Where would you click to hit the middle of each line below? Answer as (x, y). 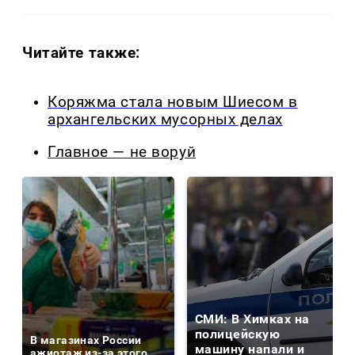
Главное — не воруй (122, 152)
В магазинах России (86, 340)
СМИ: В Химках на (252, 319)
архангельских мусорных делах (165, 120)
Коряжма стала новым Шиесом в (173, 103)
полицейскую (238, 334)
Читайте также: (82, 53)
